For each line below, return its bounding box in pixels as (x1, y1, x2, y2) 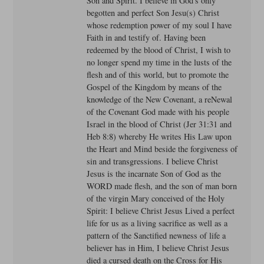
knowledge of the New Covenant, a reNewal (87, 94, 233, 105)
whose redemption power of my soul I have (87, 19, 232, 31)
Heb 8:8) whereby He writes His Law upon (87, 131, 232, 143)
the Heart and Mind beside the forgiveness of (87, 143, 238, 155)
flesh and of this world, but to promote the (87, 69, 229, 81)
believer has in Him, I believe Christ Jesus (87, 242, 230, 254)
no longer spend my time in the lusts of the (87, 57, 232, 68)
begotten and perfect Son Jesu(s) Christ (87, 7, 220, 19)
